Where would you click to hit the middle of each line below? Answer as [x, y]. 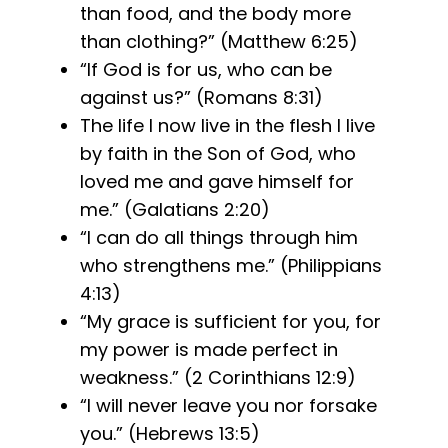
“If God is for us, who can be [206, 70]
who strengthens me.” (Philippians [231, 266]
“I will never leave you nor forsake [228, 406]
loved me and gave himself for [217, 182]
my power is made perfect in [209, 350]
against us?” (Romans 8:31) [201, 98]
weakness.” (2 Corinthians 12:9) [218, 378]
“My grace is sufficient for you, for [230, 322]
